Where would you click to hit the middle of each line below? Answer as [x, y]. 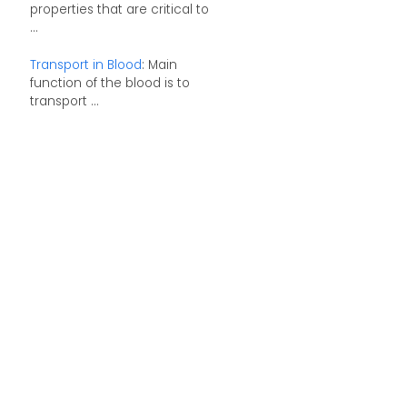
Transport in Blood [85, 65]
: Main [159, 65]
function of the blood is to [109, 84]
